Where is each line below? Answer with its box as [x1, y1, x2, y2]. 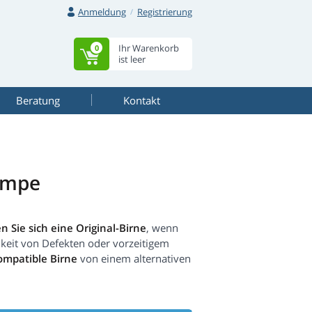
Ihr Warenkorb [118, 42, 179, 54]
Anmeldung [78, 6, 126, 18]
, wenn [146, 221, 178, 235]
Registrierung [137, 6, 192, 18]
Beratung [15, 93, 60, 107]
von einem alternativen [77, 251, 191, 266]
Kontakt [123, 93, 160, 107]
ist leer [118, 53, 146, 65]
